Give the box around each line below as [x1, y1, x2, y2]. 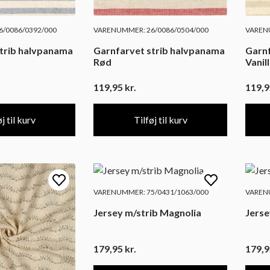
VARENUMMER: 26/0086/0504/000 [93, 25, 209, 35]
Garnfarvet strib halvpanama [93, 45, 225, 57]
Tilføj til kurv [133, 113, 187, 125]
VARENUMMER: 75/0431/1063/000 [93, 187, 209, 196]
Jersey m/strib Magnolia [93, 206, 201, 218]
